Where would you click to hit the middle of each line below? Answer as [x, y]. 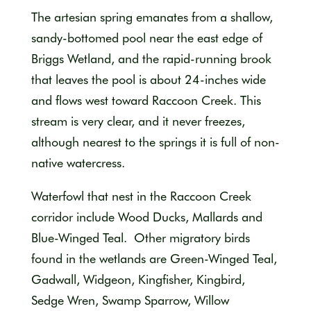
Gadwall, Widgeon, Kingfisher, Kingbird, [138, 279]
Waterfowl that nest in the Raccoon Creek [141, 196]
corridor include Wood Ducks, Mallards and [146, 217]
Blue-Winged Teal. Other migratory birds [140, 237]
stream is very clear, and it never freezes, [138, 121]
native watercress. [78, 162]
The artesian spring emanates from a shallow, [152, 17]
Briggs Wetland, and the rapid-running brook [151, 58]
